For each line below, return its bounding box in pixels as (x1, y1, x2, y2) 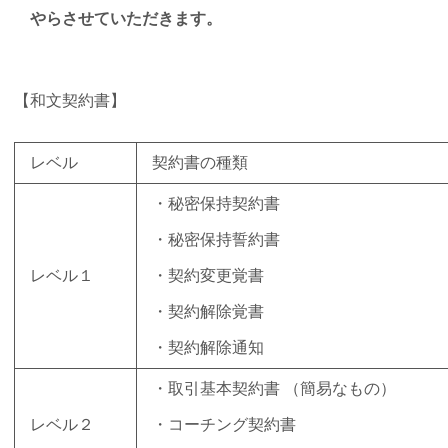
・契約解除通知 (152, 339, 264, 357)
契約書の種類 (152, 154, 248, 172)
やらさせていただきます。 (14, 9, 222, 27)
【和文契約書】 (14, 91, 126, 109)
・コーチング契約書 (152, 416, 296, 434)
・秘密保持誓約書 (152, 231, 280, 249)
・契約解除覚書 (152, 303, 264, 321)
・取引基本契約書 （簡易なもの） (152, 380, 396, 398)
